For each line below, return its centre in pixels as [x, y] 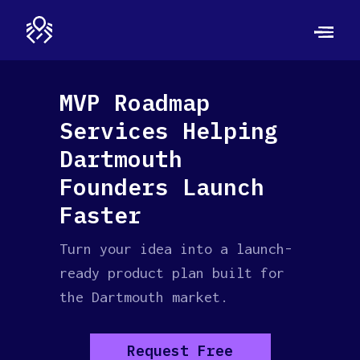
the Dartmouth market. [144, 297]
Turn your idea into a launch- [176, 249]
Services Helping [169, 131]
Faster [100, 215]
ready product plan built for [172, 273]
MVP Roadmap [135, 102]
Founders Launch [162, 187]
